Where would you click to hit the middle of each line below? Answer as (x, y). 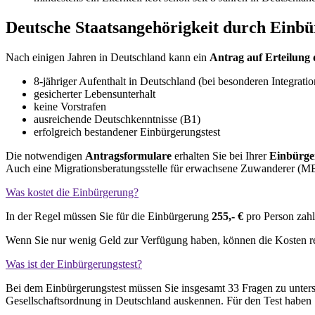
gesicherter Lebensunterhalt (95, 94)
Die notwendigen (45, 156)
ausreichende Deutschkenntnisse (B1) (117, 120)
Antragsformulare (130, 156)
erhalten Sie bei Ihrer (222, 156)
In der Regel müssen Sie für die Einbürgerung (109, 217)
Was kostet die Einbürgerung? (72, 193)
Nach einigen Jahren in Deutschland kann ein (108, 58)
